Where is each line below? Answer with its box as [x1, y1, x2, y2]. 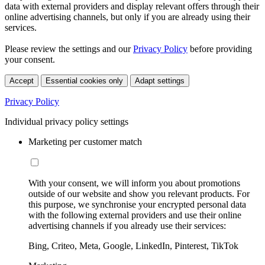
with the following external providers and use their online [28, 209, 241, 220]
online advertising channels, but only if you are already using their [5, 11, 250, 22]
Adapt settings [135, 76, 185, 85]
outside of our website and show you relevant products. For [28, 188, 250, 199]
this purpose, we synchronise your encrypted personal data [28, 199, 246, 209]
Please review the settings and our [5, 43, 133, 54]
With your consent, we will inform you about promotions [28, 177, 240, 188]
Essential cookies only [46, 76, 123, 85]
